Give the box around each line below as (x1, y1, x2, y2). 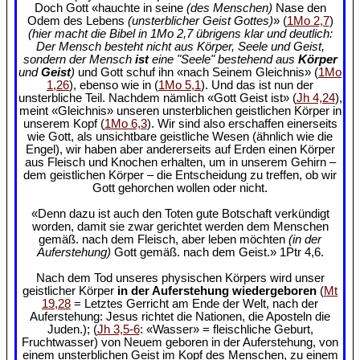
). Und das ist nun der (201, 78, 313, 92)
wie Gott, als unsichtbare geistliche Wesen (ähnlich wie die (27, 129, 333, 143)
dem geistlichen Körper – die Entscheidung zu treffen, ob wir (23, 168, 337, 182)
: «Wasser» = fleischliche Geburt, (139, 322, 313, 336)
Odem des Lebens (27, 14, 128, 27)
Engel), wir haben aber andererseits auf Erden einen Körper (25, 142, 335, 156)
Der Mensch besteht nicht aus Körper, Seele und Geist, (35, 39, 325, 53)
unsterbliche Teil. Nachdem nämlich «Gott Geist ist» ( (18, 91, 297, 104)
